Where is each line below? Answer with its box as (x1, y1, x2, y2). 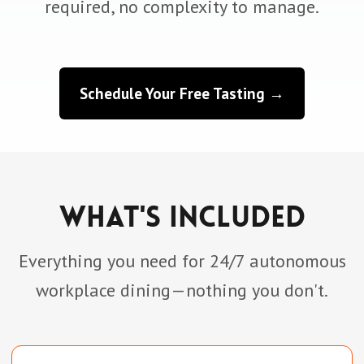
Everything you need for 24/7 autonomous (18, 249, 346, 272)
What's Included (58, 198, 305, 236)
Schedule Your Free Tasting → (80, 84, 284, 103)
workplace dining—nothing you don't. (36, 279, 328, 301)
